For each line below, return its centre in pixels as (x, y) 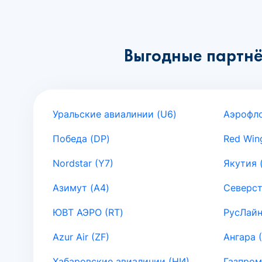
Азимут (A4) (81, 187)
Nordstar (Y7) (83, 163)
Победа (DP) (81, 138)
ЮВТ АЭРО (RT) (88, 212)
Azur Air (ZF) (81, 237)
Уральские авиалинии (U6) (115, 114)
